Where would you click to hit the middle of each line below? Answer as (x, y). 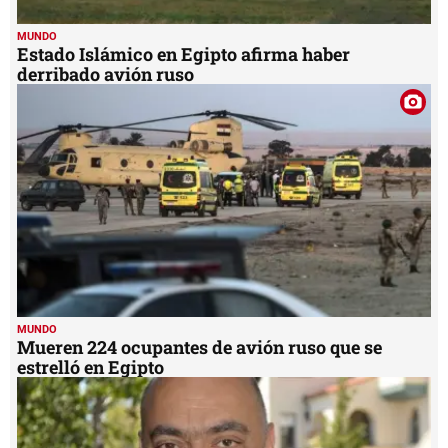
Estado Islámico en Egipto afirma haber (183, 53)
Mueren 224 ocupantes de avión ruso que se (199, 346)
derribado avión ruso (105, 73)
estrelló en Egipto (90, 366)
